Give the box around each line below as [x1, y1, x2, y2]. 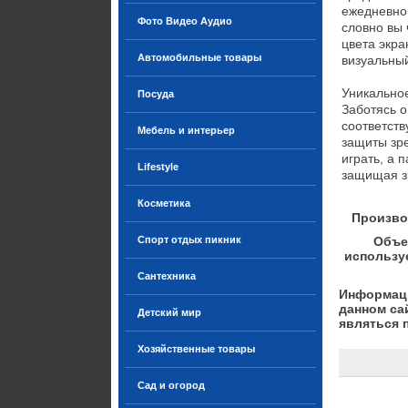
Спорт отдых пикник [138, 234, 241, 245]
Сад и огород [138, 380, 205, 391]
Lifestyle [138, 161, 178, 172]
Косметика [138, 198, 190, 209]
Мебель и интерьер [138, 125, 235, 136]
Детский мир [138, 307, 201, 318]
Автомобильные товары [138, 52, 261, 63]
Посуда [138, 88, 174, 99]
